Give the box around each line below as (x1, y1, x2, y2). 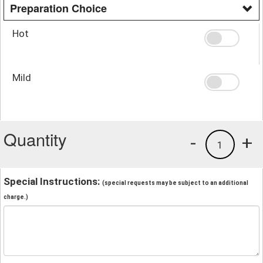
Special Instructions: (4, 175, 102, 187)
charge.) (4, 193, 28, 200)
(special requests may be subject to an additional (102, 179, 248, 186)
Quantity (4, 126, 67, 151)
